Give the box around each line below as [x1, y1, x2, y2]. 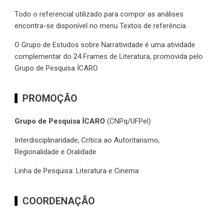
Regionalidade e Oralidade [15, 147, 96, 157]
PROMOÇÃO [22, 92, 77, 105]
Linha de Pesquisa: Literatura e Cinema [15, 166, 139, 176]
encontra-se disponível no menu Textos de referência [15, 21, 186, 31]
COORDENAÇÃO [22, 195, 95, 207]
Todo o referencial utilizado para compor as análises [15, 10, 183, 19]
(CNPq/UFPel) [107, 117, 151, 126]
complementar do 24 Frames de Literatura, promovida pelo [15, 52, 203, 61]
